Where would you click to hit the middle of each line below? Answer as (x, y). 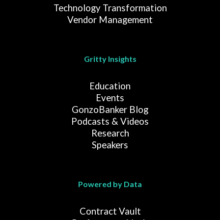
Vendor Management (110, 20)
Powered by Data (110, 184)
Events (110, 98)
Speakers (110, 145)
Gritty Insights (110, 59)
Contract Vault (110, 211)
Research (110, 133)
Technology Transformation (110, 8)
